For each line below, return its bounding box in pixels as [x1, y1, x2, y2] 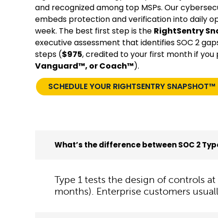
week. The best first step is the [35, 25, 154, 36]
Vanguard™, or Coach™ [35, 60, 134, 72]
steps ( [35, 48, 62, 60]
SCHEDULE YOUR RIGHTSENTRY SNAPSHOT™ [48, 80, 216, 92]
